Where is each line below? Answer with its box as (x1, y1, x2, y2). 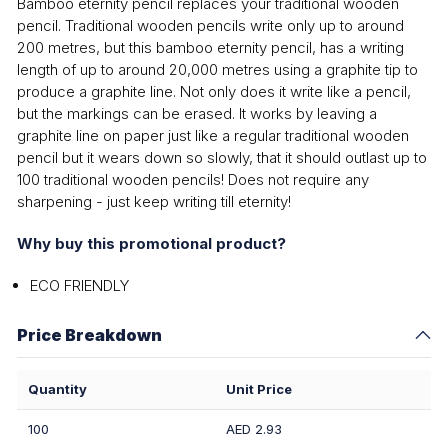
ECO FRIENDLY (29, 276, 129, 296)
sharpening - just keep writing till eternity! (17, 192, 291, 212)
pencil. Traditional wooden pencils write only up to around (17, 16, 404, 36)
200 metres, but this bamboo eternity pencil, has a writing (17, 38, 404, 58)
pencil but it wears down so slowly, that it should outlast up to (17, 148, 427, 168)
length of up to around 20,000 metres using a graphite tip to (17, 60, 418, 80)
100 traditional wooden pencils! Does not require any (17, 170, 369, 190)
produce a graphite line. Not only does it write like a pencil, (17, 82, 411, 102)
